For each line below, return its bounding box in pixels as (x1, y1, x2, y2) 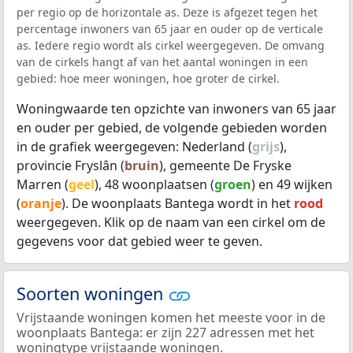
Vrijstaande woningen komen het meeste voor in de (17, 309, 325, 327)
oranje (20, 195, 61, 213)
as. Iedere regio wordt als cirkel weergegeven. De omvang (17, 38, 325, 54)
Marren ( (17, 176, 69, 194)
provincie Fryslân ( (17, 157, 124, 175)
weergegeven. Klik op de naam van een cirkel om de (17, 214, 325, 232)
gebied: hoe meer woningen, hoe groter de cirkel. (17, 71, 280, 87)
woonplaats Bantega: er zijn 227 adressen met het (17, 324, 314, 342)
